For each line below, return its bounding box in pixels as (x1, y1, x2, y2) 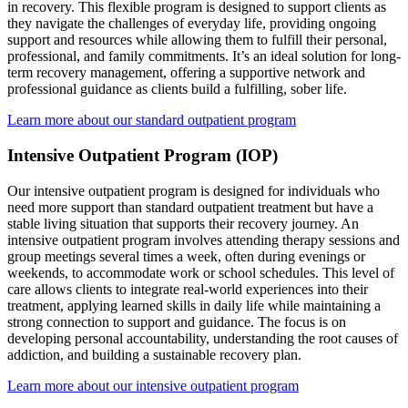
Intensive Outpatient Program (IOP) (7, 145, 278, 165)
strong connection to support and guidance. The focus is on (7, 313, 346, 330)
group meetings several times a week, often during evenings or (7, 248, 365, 264)
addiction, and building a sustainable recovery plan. (7, 346, 301, 362)
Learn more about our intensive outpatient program (7, 377, 299, 393)
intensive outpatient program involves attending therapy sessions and (7, 231, 400, 248)
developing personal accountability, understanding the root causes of (7, 330, 398, 346)
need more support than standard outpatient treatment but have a (7, 199, 373, 215)
